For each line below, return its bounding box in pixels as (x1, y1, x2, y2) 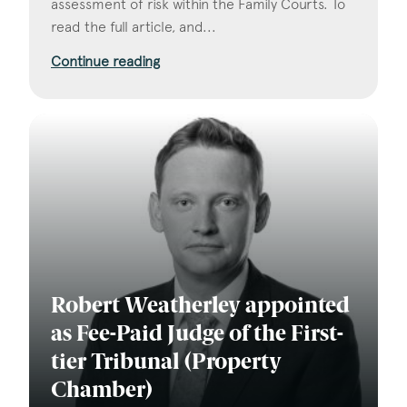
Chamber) (51, 380, 154, 402)
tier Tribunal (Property (51, 352, 282, 374)
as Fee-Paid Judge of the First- (51, 323, 343, 346)
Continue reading (51, 53, 160, 71)
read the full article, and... (51, 18, 216, 36)
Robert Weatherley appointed (51, 295, 350, 318)
